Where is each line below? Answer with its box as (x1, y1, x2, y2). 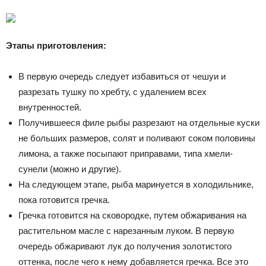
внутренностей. (18, 102, 81, 112)
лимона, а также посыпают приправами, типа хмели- (18, 148, 233, 159)
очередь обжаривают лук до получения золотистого (18, 240, 232, 251)
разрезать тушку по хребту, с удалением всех (18, 86, 207, 97)
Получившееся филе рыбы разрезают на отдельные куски (18, 117, 259, 128)
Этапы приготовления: (6, 40, 106, 50)
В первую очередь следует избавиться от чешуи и (18, 71, 226, 81)
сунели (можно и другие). (18, 163, 121, 174)
